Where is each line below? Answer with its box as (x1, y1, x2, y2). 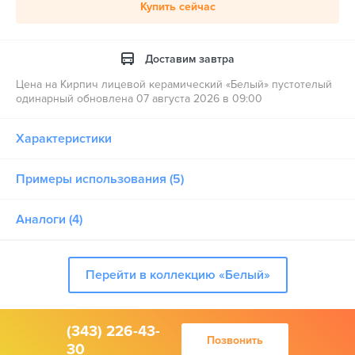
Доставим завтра (144, 52, 235, 66)
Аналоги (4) (16, 212, 82, 227)
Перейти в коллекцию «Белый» (85, 267, 270, 283)
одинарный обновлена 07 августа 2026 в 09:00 (16, 92, 262, 105)
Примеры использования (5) (16, 171, 184, 187)
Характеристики (16, 131, 112, 147)
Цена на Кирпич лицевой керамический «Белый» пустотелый (16, 78, 332, 91)
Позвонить (207, 334, 263, 347)
